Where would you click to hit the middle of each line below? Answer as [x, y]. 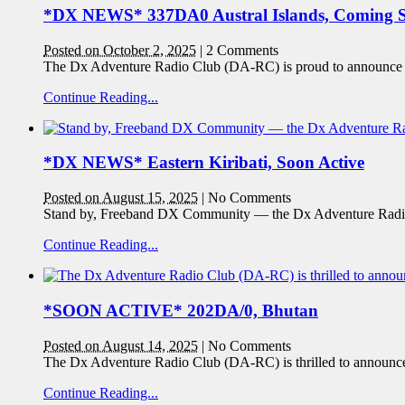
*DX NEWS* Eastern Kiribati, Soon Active [204, 163]
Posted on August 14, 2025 [121, 345]
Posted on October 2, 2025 [120, 50]
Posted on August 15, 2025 [121, 198]
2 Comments [242, 50]
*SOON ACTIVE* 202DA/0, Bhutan [181, 310]
